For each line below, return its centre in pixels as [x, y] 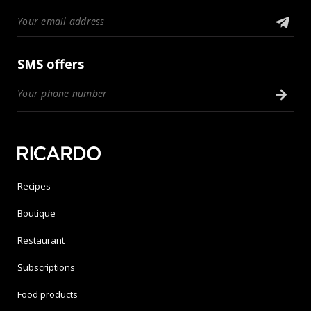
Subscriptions [46, 268]
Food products [48, 295]
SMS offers [51, 64]
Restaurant [41, 241]
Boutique [36, 213]
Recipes [34, 186]
